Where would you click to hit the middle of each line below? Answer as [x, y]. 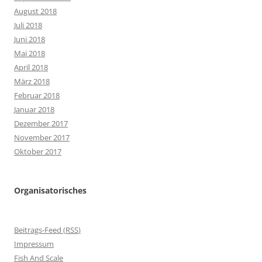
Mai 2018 [30, 53]
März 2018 [32, 81]
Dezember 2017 [41, 123]
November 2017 [42, 137]
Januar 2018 [34, 109]
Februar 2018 [37, 95]
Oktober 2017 [38, 151]
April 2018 [31, 67]
